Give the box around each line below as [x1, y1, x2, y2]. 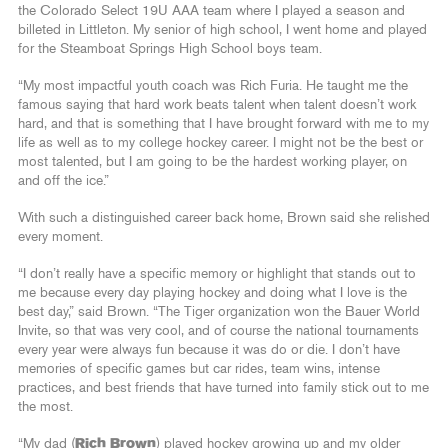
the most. [18, 400, 73, 415]
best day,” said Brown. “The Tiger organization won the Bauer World [18, 305, 420, 320]
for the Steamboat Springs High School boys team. [18, 42, 322, 57]
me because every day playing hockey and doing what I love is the [18, 286, 407, 301]
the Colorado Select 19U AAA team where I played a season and [18, 4, 405, 19]
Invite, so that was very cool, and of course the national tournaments [18, 324, 419, 339]
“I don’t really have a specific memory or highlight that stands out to [18, 267, 416, 282]
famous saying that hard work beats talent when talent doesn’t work [18, 98, 416, 113]
